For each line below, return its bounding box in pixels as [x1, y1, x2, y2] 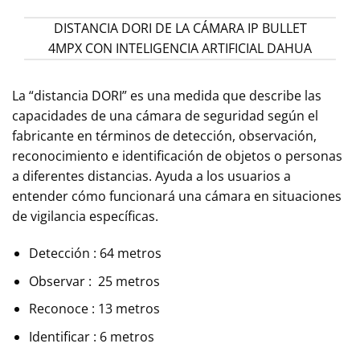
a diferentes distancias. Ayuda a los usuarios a [12, 167, 291, 186]
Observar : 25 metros [28, 272, 160, 290]
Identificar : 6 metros [28, 328, 154, 346]
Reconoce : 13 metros [28, 300, 160, 318]
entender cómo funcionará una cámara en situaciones [12, 187, 342, 206]
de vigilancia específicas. [12, 207, 158, 226]
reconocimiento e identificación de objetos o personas [12, 147, 342, 166]
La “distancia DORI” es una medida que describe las [12, 87, 321, 105]
